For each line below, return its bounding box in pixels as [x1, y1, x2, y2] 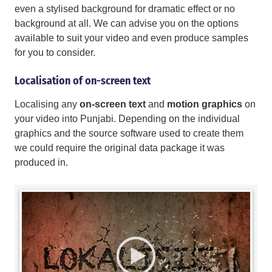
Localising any [15, 99, 80, 110]
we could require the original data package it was [15, 143, 225, 154]
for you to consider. [15, 47, 95, 58]
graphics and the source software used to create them [15, 128, 243, 139]
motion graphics [167, 99, 245, 110]
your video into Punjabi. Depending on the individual [15, 114, 240, 124]
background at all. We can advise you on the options [15, 18, 239, 29]
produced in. [15, 157, 68, 168]
